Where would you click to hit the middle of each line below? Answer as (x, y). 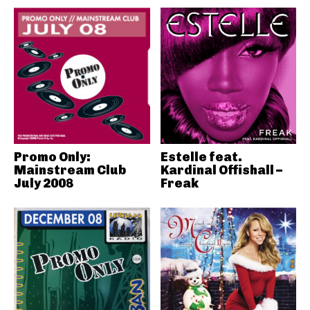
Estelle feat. (201, 157)
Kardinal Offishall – (221, 170)
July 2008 (44, 183)
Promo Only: (52, 157)
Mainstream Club (70, 170)
